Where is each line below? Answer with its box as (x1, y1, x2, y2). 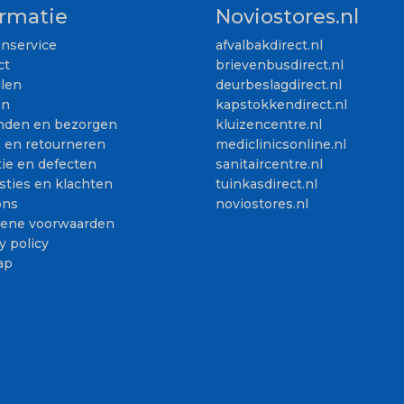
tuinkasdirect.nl (216, 175, 317, 192)
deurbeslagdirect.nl (216, 76, 342, 93)
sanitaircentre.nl (216, 155, 323, 172)
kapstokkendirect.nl (216, 96, 347, 113)
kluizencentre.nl (216, 115, 322, 133)
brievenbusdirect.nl (216, 56, 344, 73)
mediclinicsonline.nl (216, 135, 346, 152)
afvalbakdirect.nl (216, 36, 323, 53)
